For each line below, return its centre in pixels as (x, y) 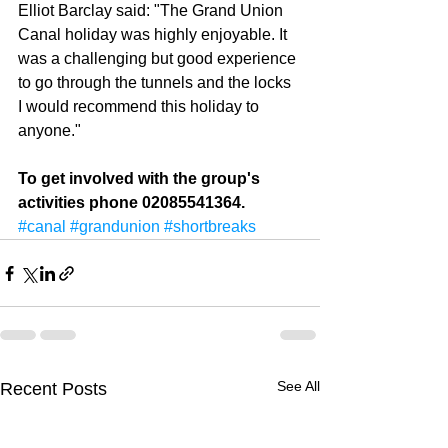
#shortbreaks (210, 227)
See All (298, 386)
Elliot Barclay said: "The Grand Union (152, 11)
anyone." (51, 131)
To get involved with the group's (141, 179)
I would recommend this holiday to (140, 107)
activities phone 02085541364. (131, 203)
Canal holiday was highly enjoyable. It (154, 35)
